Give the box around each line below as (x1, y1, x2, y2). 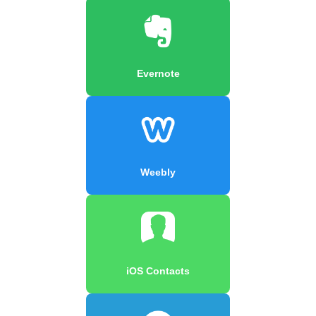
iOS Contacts (126, 265, 190, 276)
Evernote (136, 67, 180, 79)
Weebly (140, 166, 176, 178)
